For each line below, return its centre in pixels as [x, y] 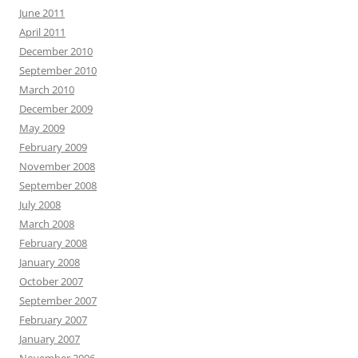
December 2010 [56, 51]
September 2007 [58, 300]
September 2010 [58, 70]
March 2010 [47, 89]
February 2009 [53, 147]
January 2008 [50, 262]
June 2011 [42, 13]
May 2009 [42, 128]
